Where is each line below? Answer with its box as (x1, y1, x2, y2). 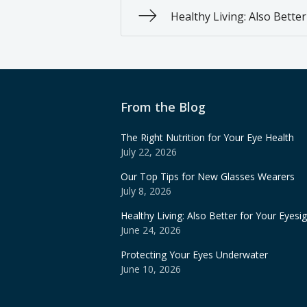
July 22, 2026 (121, 145, 177, 159)
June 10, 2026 (121, 262, 181, 276)
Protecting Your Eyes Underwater (121, 248, 268, 262)
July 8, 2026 (121, 184, 171, 198)
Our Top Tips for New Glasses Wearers (121, 170, 295, 184)
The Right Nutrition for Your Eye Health (121, 131, 294, 145)
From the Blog (121, 99, 206, 116)
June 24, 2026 (121, 223, 181, 237)
